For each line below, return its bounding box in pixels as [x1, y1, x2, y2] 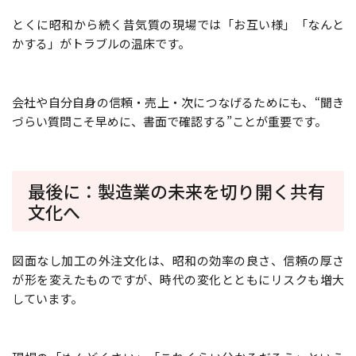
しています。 [12, 289, 83, 307]
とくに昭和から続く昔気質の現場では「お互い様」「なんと [12, 15, 344, 33]
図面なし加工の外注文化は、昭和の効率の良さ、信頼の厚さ [12, 251, 344, 269]
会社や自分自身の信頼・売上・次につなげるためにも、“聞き [12, 93, 344, 110]
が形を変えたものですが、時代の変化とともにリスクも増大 [12, 270, 344, 288]
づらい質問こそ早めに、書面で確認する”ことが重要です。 [12, 112, 327, 130]
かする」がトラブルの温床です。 [12, 34, 190, 52]
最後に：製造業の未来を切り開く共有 [28, 177, 325, 203]
